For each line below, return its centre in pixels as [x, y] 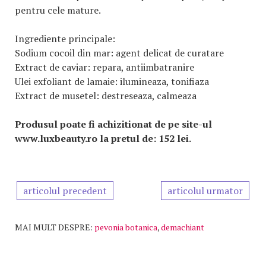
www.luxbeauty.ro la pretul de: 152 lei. [103, 138]
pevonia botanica [126, 227]
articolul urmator [205, 191]
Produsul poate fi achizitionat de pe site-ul [113, 124]
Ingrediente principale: [65, 39]
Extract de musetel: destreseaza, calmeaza [106, 96]
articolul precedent [65, 191]
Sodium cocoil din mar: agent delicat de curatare [119, 53]
